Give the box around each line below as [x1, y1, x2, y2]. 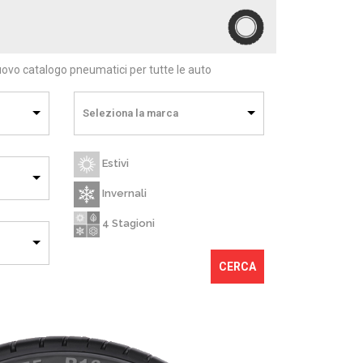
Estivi [100, 157, 129, 170]
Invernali [100, 187, 147, 200]
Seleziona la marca [83, 107, 178, 120]
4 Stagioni [100, 217, 155, 230]
